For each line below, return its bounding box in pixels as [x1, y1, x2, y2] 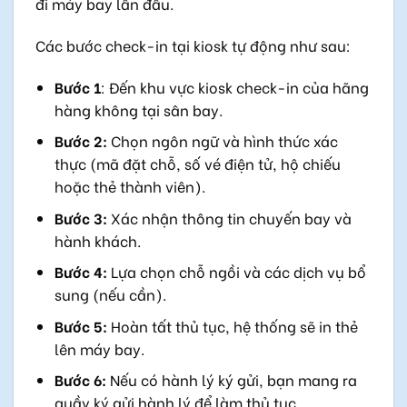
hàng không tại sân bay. [54, 98, 223, 120]
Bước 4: [54, 261, 107, 283]
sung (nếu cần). [54, 283, 166, 305]
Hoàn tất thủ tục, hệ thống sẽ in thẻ [106, 314, 358, 336]
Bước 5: [54, 314, 107, 336]
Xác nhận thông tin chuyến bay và [106, 206, 352, 228]
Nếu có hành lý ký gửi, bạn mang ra [105, 369, 357, 391]
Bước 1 [54, 75, 101, 97]
